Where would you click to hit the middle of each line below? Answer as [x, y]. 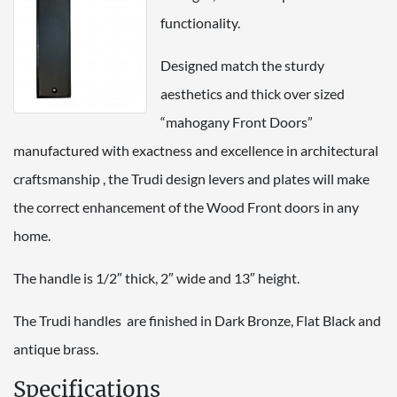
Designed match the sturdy [242, 65]
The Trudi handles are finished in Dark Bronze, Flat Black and [197, 320]
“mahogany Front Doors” [237, 121]
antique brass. [56, 348]
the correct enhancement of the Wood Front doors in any [186, 206]
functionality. [200, 22]
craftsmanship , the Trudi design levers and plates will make [191, 178]
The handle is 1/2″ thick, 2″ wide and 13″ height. [156, 277]
